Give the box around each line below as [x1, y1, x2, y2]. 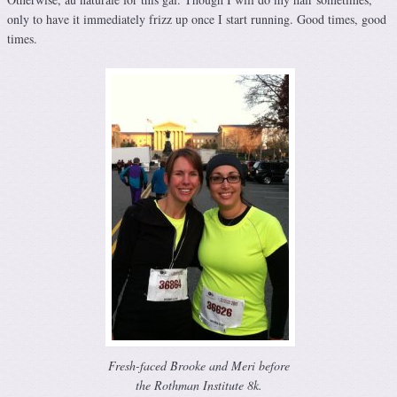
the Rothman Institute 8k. [135, 377, 262, 394]
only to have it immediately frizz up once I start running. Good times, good [7, 10, 386, 27]
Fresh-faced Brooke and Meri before [107, 357, 290, 375]
